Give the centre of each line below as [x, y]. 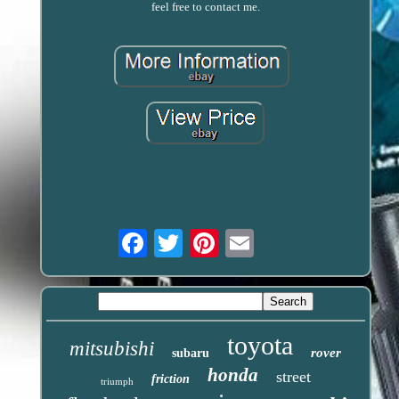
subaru [191, 353]
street [293, 376]
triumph [117, 381]
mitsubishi [112, 348]
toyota [261, 345]
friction [170, 379]
